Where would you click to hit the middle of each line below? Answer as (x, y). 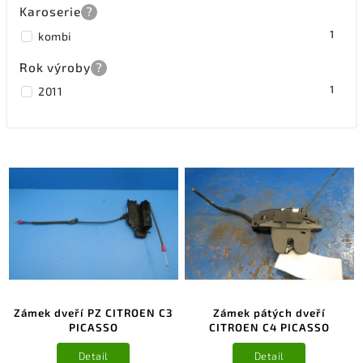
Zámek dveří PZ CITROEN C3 (94, 313)
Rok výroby (55, 67)
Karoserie (50, 11)
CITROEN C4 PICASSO (269, 328)
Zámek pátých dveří (269, 313)
